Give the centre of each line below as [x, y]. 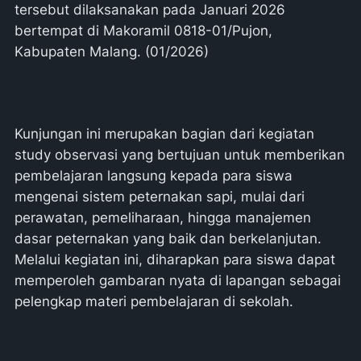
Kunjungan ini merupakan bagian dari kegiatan [164, 134]
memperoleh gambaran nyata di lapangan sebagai [178, 280]
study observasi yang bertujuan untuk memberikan [180, 155]
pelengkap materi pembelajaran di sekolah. [154, 301]
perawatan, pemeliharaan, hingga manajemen [163, 218]
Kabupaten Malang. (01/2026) [114, 52]
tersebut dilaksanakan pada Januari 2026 [150, 10]
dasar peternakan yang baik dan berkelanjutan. [168, 239]
